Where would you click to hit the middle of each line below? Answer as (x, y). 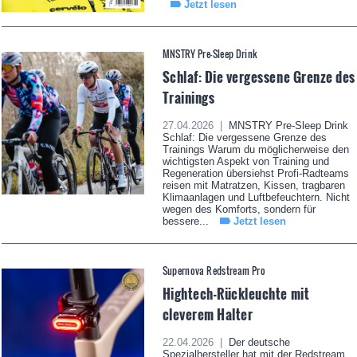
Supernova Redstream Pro (214, 271)
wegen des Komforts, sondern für (239, 210)
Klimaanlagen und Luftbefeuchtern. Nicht (256, 198)
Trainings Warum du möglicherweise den (255, 150)
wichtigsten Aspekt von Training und (245, 162)
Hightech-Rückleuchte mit (236, 294)
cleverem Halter (208, 314)
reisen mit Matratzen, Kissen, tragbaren (253, 186)
